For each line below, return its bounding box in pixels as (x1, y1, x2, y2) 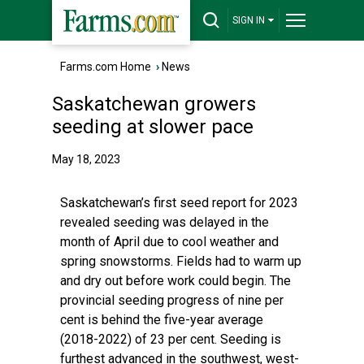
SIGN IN (232, 15, 265, 26)
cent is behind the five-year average (60, 312, 263, 327)
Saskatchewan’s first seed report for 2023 (60, 195, 298, 210)
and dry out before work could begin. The (60, 273, 291, 288)
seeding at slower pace (52, 115, 253, 138)
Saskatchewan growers (52, 93, 256, 115)
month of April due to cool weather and (60, 234, 279, 249)
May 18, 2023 (52, 153, 120, 166)
